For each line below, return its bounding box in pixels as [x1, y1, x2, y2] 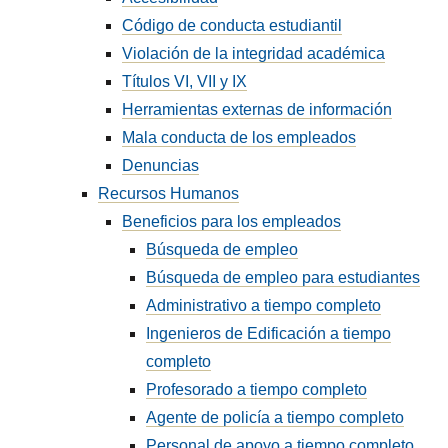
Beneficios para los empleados [122, 213, 342, 230]
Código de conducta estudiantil [122, 17, 343, 34]
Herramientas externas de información [122, 101, 393, 118]
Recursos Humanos [98, 185, 240, 202]
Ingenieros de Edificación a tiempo [146, 325, 392, 342]
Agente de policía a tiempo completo [146, 409, 405, 426]
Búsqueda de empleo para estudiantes [146, 269, 421, 286]
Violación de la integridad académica [122, 45, 386, 62]
